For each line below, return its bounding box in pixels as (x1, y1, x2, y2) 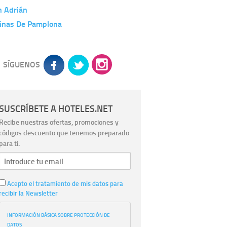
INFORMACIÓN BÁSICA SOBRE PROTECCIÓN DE (7, 211, 110, 218)
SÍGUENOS (3, 58, 40, 70)
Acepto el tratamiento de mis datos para (6, 179, 123, 188)
